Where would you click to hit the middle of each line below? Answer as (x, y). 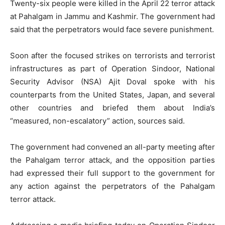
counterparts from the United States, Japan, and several (113, 94)
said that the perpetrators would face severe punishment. (112, 29)
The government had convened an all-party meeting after (113, 147)
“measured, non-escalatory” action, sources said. (97, 121)
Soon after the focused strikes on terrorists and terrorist (113, 55)
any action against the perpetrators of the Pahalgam (113, 186)
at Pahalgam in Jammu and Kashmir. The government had (113, 16)
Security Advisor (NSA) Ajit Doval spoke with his (113, 81)
